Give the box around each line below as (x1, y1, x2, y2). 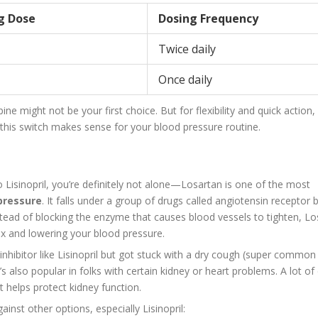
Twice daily (158, 40, 216, 57)
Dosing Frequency (158, 10, 258, 26)
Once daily (158, 71, 212, 87)
